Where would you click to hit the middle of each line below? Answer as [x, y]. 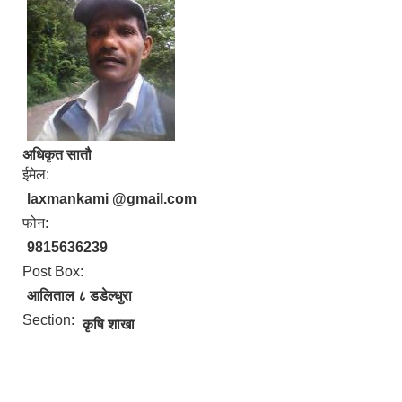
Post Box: [55, 271]
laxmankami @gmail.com [112, 199]
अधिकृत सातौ [57, 155]
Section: [50, 320]
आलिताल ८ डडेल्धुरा [79, 296]
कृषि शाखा [109, 324]
